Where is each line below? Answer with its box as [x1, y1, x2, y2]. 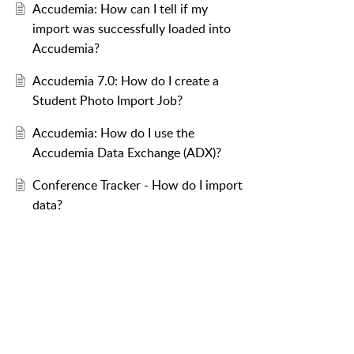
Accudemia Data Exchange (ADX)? [32, 144, 221, 162]
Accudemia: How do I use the [32, 124, 194, 142]
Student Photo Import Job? [32, 92, 183, 110]
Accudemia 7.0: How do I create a [32, 72, 219, 90]
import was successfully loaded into [32, 20, 231, 38]
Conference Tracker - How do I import [32, 176, 243, 194]
